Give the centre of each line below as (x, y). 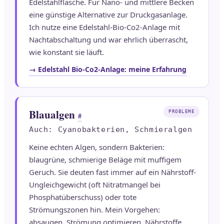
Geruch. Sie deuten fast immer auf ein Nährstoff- (112, 172)
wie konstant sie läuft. (66, 52)
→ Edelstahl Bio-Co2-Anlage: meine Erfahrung (108, 69)
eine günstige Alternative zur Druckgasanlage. (108, 15)
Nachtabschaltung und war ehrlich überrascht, (108, 40)
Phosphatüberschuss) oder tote (83, 197)
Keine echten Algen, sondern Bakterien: (97, 147)
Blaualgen (52, 115)
